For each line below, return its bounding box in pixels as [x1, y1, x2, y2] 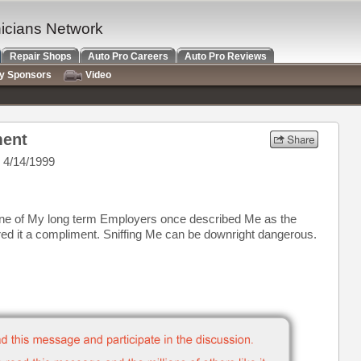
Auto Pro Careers [88, 51, 168, 62]
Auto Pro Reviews [185, 51, 267, 62]
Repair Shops [10, 51, 72, 62]
